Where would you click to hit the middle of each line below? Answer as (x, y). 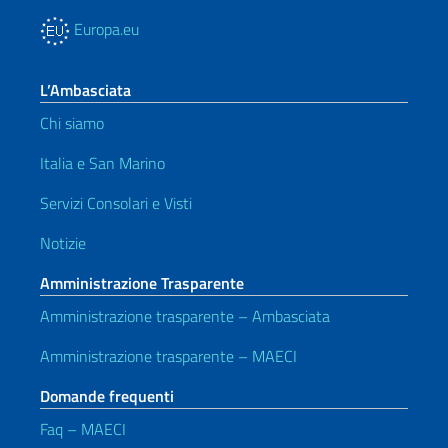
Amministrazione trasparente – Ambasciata (185, 316)
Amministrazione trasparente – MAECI (168, 356)
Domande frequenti (107, 396)
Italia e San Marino (102, 163)
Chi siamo (72, 123)
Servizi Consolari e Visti (116, 203)
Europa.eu (104, 29)
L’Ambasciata (85, 90)
